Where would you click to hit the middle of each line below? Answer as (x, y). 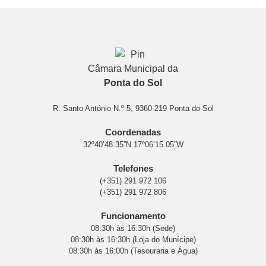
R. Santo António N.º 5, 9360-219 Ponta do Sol (133, 108)
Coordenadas (133, 132)
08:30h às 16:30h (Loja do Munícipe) (133, 239)
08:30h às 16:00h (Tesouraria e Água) (133, 251)
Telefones (133, 168)
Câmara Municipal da (133, 68)
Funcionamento (133, 216)
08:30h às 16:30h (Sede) (133, 228)
